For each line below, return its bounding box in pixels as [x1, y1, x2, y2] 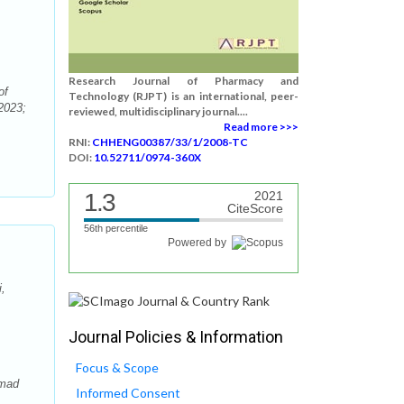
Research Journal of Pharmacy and [69, 74, 298, 87]
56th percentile [84, 223, 148, 234]
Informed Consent [76, 385, 180, 401]
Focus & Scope [76, 360, 159, 376]
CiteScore [227, 201, 283, 216]
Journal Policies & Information [69, 327, 283, 347]
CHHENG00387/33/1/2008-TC [92, 135, 248, 149]
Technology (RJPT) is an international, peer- [69, 89, 298, 103]
